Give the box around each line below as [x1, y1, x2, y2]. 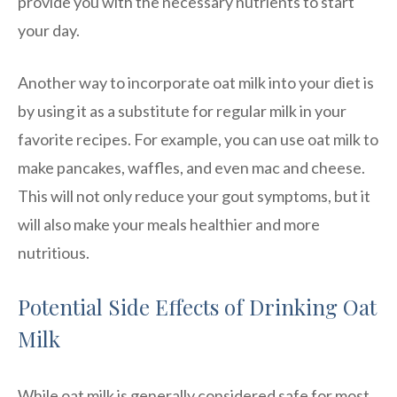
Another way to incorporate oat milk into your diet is [18, 72, 374, 92]
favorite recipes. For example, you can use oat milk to [18, 128, 378, 149]
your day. [18, 19, 80, 40]
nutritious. [18, 242, 90, 262]
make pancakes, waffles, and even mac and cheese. [18, 157, 365, 177]
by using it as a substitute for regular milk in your [18, 100, 346, 121]
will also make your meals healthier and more [18, 214, 320, 234]
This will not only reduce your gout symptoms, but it [18, 185, 370, 206]
